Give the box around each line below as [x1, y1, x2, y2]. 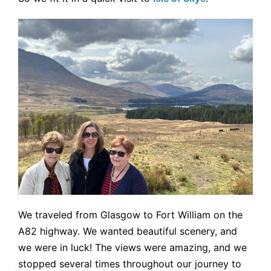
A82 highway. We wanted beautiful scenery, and [18, 224, 237, 237]
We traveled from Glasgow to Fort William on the [18, 208, 243, 221]
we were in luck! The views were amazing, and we [18, 241, 247, 253]
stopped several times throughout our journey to [18, 257, 241, 270]
